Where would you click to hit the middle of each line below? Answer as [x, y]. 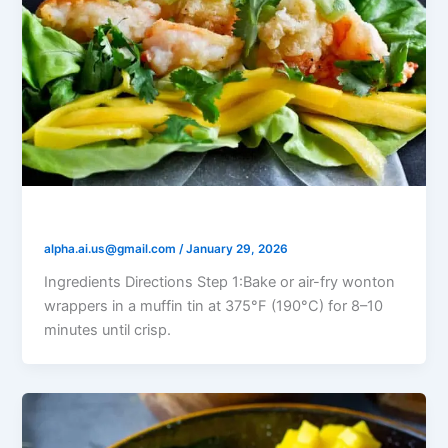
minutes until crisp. [108, 330]
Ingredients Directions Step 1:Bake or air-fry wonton [220, 282]
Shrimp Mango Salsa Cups [159, 218]
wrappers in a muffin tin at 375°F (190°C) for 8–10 [214, 306]
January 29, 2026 [237, 249]
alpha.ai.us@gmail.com [112, 249]
